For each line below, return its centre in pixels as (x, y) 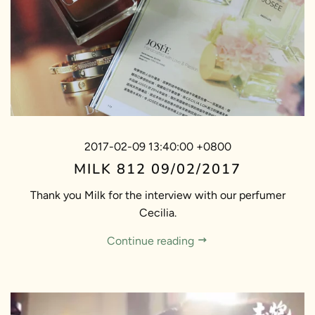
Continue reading (152, 240)
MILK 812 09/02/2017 (157, 169)
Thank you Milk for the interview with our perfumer (157, 195)
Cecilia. (157, 212)
